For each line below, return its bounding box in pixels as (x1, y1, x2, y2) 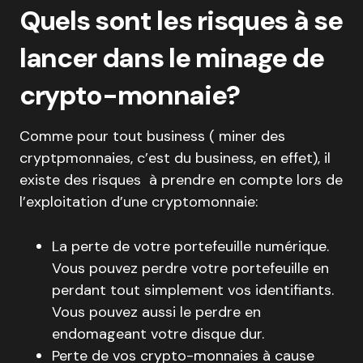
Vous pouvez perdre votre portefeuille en (52, 258, 329, 278)
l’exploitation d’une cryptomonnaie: (19, 192, 258, 211)
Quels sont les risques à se (19, 3, 343, 38)
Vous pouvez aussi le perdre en (52, 302, 261, 322)
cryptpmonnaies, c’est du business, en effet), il (19, 148, 331, 168)
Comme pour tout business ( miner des (19, 126, 285, 146)
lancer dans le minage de (19, 41, 324, 75)
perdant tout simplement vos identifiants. (52, 280, 334, 300)
